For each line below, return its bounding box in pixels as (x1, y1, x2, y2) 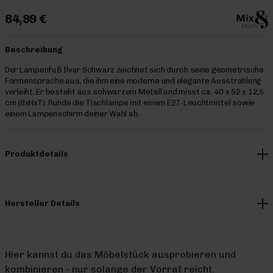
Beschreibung (5, 44, 63, 54)
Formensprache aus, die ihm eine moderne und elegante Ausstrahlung (5, 76, 262, 85)
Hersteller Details (5, 198, 80, 208)
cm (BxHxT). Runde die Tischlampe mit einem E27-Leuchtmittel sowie (5, 97, 255, 107)
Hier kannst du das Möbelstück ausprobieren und (5, 248, 236, 260)
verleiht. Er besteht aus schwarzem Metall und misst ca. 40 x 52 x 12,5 (5, 87, 264, 96)
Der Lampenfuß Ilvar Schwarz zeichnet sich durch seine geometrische (5, 65, 264, 74)
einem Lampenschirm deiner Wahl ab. (5, 108, 140, 118)
